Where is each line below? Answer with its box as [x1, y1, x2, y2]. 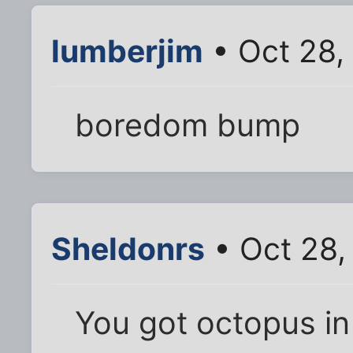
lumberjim [51, 32, 203, 69]
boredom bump [75, 106, 301, 144]
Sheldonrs [51, 229, 205, 267]
